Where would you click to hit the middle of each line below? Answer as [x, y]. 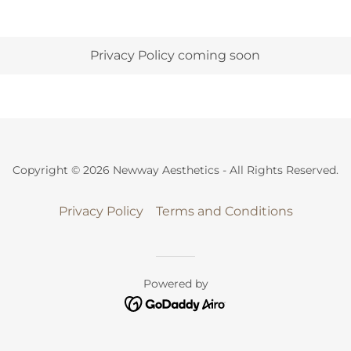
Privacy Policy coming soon [175, 55]
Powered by [175, 284]
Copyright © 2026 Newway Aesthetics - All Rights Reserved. [175, 170]
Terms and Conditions [224, 211]
